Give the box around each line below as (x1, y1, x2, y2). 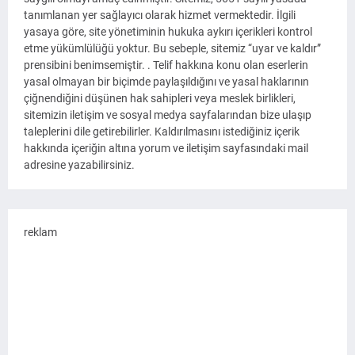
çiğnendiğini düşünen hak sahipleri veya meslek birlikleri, (24, 92, 296, 105)
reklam (24, 226, 57, 239)
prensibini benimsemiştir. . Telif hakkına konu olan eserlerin (24, 59, 308, 71)
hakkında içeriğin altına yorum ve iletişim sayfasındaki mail (24, 142, 308, 155)
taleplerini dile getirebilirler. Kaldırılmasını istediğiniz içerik (24, 125, 300, 138)
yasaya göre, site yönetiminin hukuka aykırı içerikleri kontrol (24, 25, 312, 38)
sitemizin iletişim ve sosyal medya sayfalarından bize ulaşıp (24, 109, 311, 121)
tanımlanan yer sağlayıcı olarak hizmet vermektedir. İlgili (24, 9, 296, 21)
